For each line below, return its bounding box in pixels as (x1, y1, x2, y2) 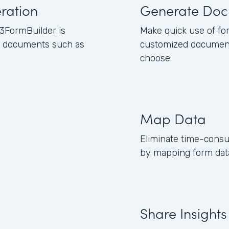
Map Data (140, 108, 206, 128)
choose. (140, 53, 172, 64)
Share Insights (140, 203, 227, 222)
